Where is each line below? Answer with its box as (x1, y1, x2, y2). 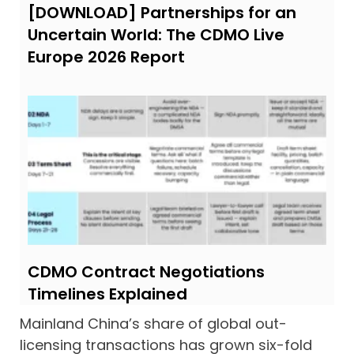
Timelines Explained (28, 283, 187, 305)
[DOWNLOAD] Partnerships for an (28, 2, 296, 24)
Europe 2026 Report (28, 46, 185, 68)
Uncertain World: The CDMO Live (28, 24, 284, 46)
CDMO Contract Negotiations (28, 261, 265, 283)
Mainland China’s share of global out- (20, 314, 287, 333)
